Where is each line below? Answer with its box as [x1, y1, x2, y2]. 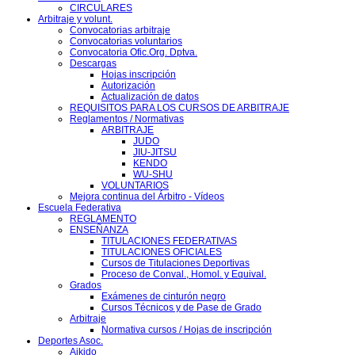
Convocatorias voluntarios [70, 35, 182, 47]
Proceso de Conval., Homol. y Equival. [101, 268, 266, 280]
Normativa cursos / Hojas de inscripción [101, 323, 272, 335]
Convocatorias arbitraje [70, 24, 170, 36]
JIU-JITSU [133, 146, 177, 158]
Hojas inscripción [101, 68, 176, 80]
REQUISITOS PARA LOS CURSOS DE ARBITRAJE [70, 101, 289, 113]
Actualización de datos [101, 90, 199, 102]
